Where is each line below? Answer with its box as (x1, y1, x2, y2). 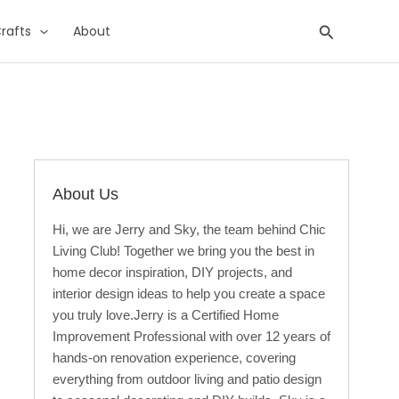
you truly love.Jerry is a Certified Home (52, 307, 279, 322)
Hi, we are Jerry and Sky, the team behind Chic (52, 222, 326, 237)
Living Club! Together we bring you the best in (52, 243, 314, 258)
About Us (52, 185, 118, 203)
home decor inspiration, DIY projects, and (52, 265, 292, 280)
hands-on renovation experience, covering (52, 350, 296, 365)
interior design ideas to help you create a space (52, 286, 325, 301)
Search (317, 21, 374, 45)
